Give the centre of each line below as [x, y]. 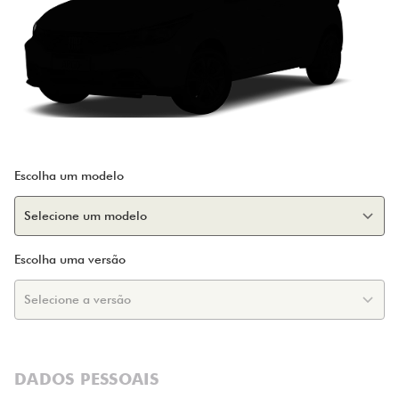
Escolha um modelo [69, 175]
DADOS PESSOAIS [87, 379]
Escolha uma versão [70, 259]
